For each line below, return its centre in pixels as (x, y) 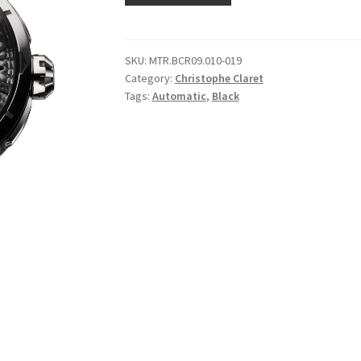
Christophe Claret (219, 78)
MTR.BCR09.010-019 (195, 60)
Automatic (179, 95)
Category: (149, 78)
